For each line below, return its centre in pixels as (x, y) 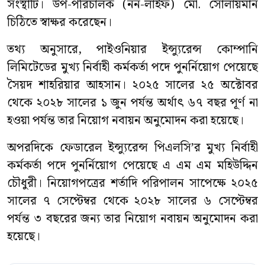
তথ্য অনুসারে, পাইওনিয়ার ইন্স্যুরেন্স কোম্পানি (132, 50)
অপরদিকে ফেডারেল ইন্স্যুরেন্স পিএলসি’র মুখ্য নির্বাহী (132, 148)
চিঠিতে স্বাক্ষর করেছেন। (59, 22)
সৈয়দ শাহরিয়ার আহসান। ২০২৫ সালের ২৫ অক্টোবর (132, 85)
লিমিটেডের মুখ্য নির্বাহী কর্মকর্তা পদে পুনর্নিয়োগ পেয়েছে (132, 67)
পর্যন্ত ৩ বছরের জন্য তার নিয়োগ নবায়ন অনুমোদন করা (132, 219)
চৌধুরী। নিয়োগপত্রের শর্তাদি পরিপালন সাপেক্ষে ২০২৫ (132, 183)
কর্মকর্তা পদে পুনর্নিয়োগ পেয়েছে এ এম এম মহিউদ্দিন (132, 166)
